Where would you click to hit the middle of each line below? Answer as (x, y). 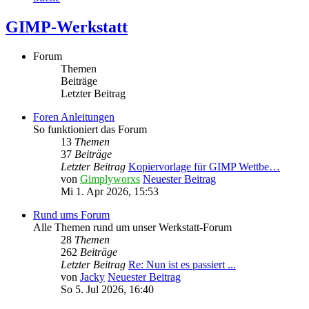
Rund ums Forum (71, 215)
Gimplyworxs (110, 179)
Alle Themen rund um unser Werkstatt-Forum (132, 228)
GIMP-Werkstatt (67, 27)
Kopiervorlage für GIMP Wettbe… (204, 167)
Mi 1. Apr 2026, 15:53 (110, 192)
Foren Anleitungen (74, 117)
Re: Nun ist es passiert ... (182, 265)
